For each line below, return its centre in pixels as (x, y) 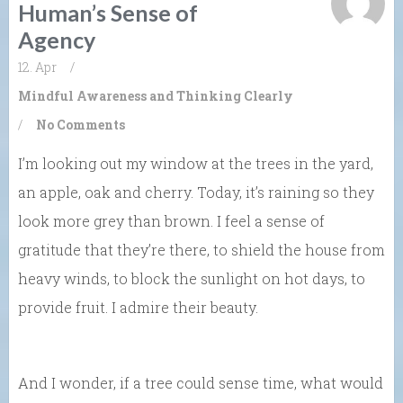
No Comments (81, 125)
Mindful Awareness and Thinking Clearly (156, 96)
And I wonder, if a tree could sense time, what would (201, 383)
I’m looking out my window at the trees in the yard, (196, 164)
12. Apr (37, 67)
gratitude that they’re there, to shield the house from (201, 250)
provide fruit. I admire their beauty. (138, 308)
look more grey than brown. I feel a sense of (171, 221)
